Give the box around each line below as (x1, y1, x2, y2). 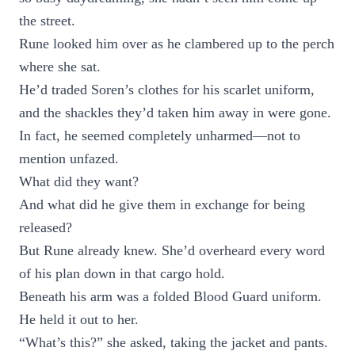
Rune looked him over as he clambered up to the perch (19, 36, 334, 52)
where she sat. (19, 59, 101, 74)
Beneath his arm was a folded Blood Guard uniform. (19, 288, 322, 304)
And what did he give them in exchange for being (19, 197, 305, 212)
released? (19, 219, 72, 235)
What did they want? (19, 174, 139, 189)
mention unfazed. (19, 151, 119, 166)
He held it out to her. (19, 311, 139, 327)
